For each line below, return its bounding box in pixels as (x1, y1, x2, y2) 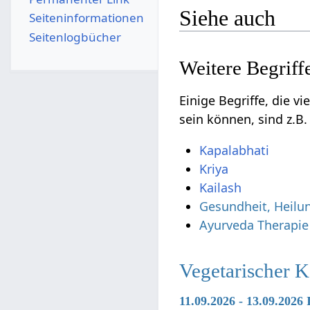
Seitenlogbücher (28, 28, 121, 45)
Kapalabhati (199, 141, 270, 158)
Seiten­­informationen (28, 10, 144, 26)
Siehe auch (179, 5, 276, 30)
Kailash (199, 179, 242, 196)
